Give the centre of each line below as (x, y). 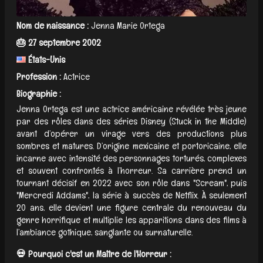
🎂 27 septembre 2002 (59, 42)
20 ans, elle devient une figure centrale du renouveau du (131, 207)
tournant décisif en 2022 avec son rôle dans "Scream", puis (131, 183)
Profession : (39, 76)
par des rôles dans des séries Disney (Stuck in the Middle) (131, 121)
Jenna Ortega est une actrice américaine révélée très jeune (131, 109)
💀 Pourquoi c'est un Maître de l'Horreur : (94, 254)
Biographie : (39, 93)
